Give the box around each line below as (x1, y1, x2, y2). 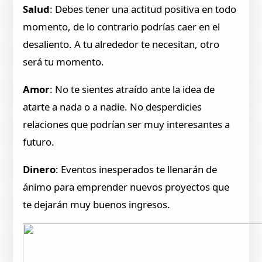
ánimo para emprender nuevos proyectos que (23, 180, 230, 194)
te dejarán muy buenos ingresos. (23, 197, 171, 211)
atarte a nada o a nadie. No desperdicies (23, 99, 202, 113)
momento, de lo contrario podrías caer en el (23, 20, 220, 34)
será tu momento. (23, 55, 105, 69)
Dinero (23, 162, 56, 176)
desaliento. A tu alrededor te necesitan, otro (23, 37, 220, 51)
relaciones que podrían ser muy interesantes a (23, 117, 230, 131)
